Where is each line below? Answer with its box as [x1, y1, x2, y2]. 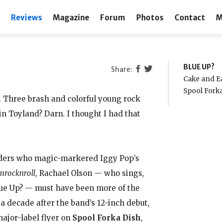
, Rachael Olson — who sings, [35, 168, 144, 178]
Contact [174, 12, 205, 22]
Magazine [53, 12, 90, 22]
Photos [136, 12, 164, 22]
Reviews [11, 12, 43, 22]
